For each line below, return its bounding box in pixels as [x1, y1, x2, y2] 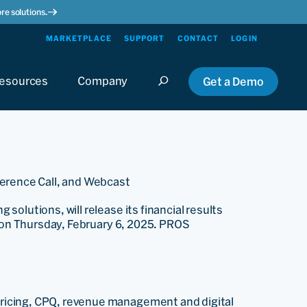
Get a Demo [202, 75, 264, 88]
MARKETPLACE [45, 34, 112, 42]
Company [77, 75, 128, 87]
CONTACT [177, 34, 219, 42]
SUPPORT [123, 34, 165, 42]
